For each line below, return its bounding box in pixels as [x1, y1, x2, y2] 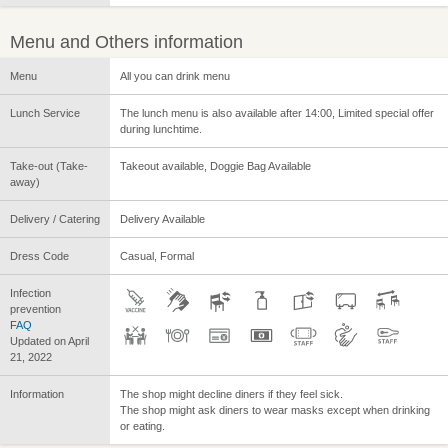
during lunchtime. [120, 123, 202, 136]
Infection [10, 287, 51, 300]
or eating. [120, 420, 165, 433]
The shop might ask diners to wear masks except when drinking [120, 404, 430, 417]
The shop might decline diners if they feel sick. [120, 388, 343, 401]
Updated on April [10, 335, 89, 348]
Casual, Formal [120, 250, 194, 263]
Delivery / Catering [10, 213, 100, 226]
